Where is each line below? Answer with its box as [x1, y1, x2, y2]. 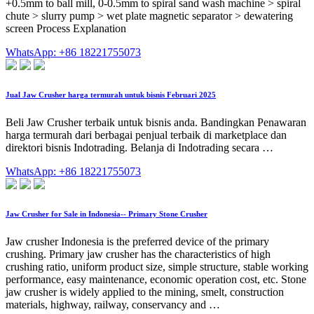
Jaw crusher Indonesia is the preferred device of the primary [6, 235, 269, 247]
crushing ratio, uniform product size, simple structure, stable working [6, 260, 308, 273]
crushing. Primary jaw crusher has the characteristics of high [6, 247, 271, 260]
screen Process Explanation [6, 22, 126, 34]
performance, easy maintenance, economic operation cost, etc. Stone [6, 273, 306, 285]
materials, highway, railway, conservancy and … [6, 298, 220, 310]
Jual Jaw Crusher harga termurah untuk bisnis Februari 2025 [6, 90, 216, 99]
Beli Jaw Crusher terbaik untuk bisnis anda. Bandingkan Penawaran [6, 116, 306, 128]
